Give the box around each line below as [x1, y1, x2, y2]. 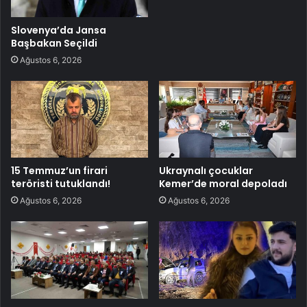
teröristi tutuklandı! [11, 177, 110, 191]
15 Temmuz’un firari [11, 164, 108, 178]
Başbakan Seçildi [11, 36, 97, 50]
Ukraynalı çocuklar [159, 164, 253, 178]
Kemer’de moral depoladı [159, 177, 287, 191]
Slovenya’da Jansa [11, 23, 106, 37]
